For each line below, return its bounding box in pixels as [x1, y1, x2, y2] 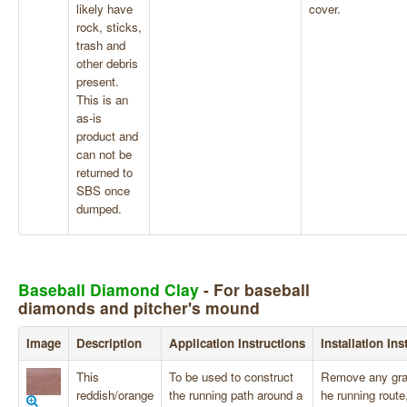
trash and [76, 35, 125, 54]
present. [76, 72, 119, 90]
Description [76, 333, 142, 352]
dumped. [76, 199, 122, 217]
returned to [76, 163, 133, 181]
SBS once [76, 181, 130, 199]
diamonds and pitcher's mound [18, 295, 260, 319]
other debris [76, 54, 138, 72]
